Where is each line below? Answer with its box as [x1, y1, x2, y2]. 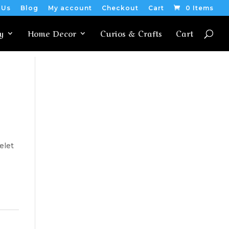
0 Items [186, 4, 214, 12]
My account [48, 4, 92, 12]
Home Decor [28, 28, 76, 39]
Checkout [102, 4, 139, 12]
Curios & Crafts [100, 28, 162, 39]
